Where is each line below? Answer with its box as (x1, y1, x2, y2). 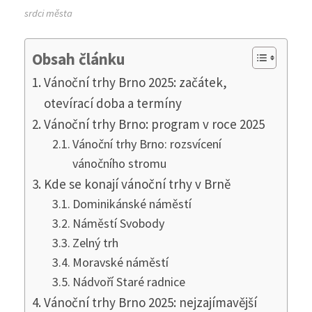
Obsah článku (32, 49, 125, 69)
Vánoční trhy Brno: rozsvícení (72, 135, 222, 152)
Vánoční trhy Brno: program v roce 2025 (43, 115, 265, 132)
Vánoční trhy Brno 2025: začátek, (43, 73, 227, 91)
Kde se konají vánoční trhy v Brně (43, 175, 231, 192)
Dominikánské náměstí (72, 195, 192, 212)
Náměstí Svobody (72, 214, 165, 231)
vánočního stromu (72, 155, 167, 171)
